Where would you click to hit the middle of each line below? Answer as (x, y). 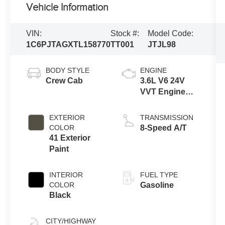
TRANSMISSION (166, 118)
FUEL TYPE (159, 175)
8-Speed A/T (163, 128)
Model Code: (171, 34)
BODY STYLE (68, 71)
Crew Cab (65, 81)
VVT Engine (162, 92)
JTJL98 (162, 45)
